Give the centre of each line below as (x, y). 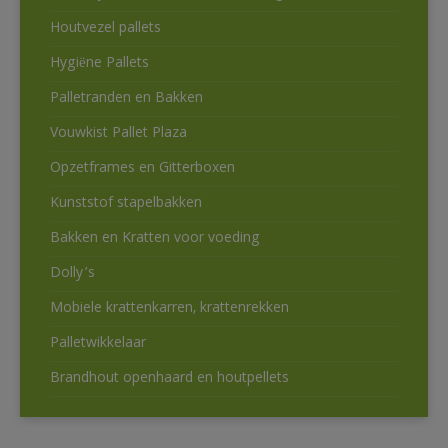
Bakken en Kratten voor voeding (155, 239)
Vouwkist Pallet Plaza (118, 134)
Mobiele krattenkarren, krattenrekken (169, 309)
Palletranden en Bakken (126, 99)
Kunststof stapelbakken (126, 204)
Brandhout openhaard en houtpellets (169, 379)
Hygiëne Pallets (99, 64)
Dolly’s (72, 274)
